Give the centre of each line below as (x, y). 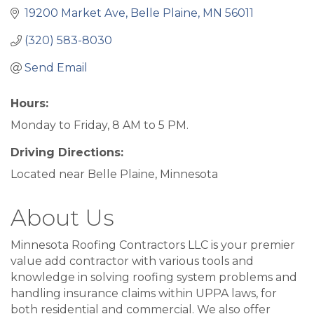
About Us (62, 218)
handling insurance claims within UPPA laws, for (144, 294)
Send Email (56, 68)
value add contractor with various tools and (132, 261)
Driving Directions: (67, 153)
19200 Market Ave (75, 13)
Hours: (29, 104)
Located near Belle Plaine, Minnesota (114, 175)
